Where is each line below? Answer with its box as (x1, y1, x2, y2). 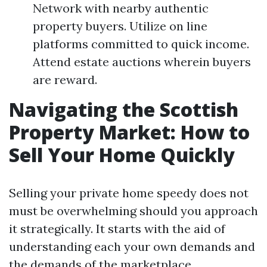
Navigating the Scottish (9, 97, 238, 122)
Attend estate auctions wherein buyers (33, 54, 251, 69)
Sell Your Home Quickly (9, 142, 235, 167)
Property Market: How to (9, 119, 250, 145)
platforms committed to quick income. (33, 36, 249, 51)
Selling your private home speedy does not (9, 185, 249, 200)
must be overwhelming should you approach (9, 203, 258, 218)
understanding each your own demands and (9, 239, 255, 254)
